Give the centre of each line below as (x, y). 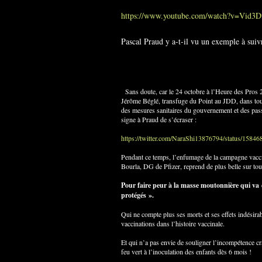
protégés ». (137, 195)
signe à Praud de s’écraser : (159, 120)
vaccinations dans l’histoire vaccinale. (173, 224)
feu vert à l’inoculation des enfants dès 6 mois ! (186, 252)
